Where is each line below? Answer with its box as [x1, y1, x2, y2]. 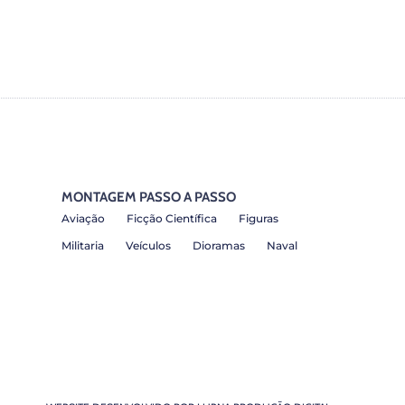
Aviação [61, 212, 106, 226]
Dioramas [193, 239, 246, 253]
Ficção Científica [127, 212, 218, 226]
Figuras [239, 212, 279, 226]
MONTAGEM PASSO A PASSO [61, 189, 237, 206]
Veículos [126, 239, 172, 253]
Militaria [61, 239, 105, 253]
